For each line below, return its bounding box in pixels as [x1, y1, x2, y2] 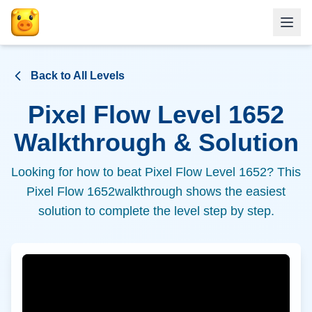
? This [267, 165, 301, 179]
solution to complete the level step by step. [38, 204, 274, 218]
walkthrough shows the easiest [115, 185, 286, 198]
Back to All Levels [31, 70, 125, 81]
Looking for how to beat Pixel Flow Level [11, 165, 239, 179]
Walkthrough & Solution [13, 128, 299, 157]
